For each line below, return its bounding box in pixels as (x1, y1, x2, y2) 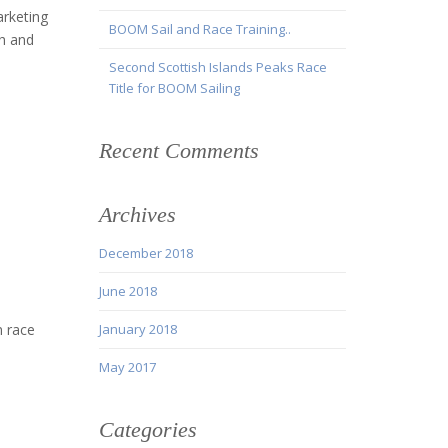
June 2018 (98, 282, 157, 301)
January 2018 (98, 320, 177, 339)
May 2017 (98, 358, 156, 377)
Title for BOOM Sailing (108, 79, 240, 98)
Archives (98, 202, 176, 228)
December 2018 (98, 244, 193, 263)
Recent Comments (98, 138, 259, 164)
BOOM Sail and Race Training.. (108, 20, 291, 39)
